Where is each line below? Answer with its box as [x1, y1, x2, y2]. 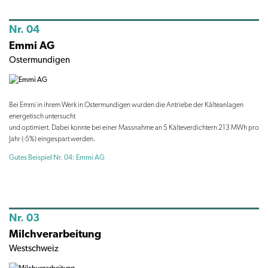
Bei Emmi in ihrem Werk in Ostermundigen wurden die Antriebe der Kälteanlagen [9, 100, 243, 109]
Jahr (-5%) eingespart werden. [9, 134, 95, 143]
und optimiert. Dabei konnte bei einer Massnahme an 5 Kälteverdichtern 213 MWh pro [9, 123, 259, 132]
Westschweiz [9, 242, 59, 254]
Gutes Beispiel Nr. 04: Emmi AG [9, 153, 105, 162]
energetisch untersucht [9, 111, 75, 120]
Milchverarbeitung [9, 227, 101, 240]
